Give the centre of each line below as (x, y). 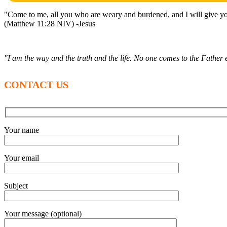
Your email (22, 158)
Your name (22, 130)
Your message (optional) (43, 213)
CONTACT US (36, 85)
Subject (16, 185)
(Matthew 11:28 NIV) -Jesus (50, 23)
